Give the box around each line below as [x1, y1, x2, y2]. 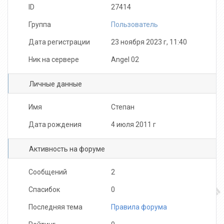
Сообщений [28, 167, 67, 176]
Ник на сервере [28, 55, 79, 63]
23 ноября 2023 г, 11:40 [110, 37, 187, 46]
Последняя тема [28, 202, 82, 211]
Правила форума [110, 202, 167, 211]
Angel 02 [110, 55, 139, 63]
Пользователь [110, 20, 158, 28]
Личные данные [28, 79, 82, 88]
